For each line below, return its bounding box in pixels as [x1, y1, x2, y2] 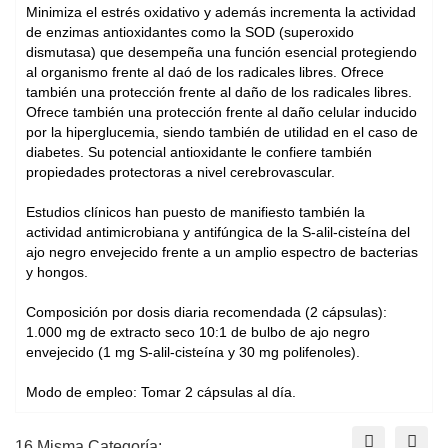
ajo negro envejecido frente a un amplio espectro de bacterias [26, 244, 418, 261]
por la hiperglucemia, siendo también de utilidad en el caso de [26, 124, 418, 141]
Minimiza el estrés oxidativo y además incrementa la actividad [26, 4, 416, 21]
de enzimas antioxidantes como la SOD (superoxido [26, 24, 354, 41]
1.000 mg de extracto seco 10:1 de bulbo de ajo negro [26, 324, 370, 341]
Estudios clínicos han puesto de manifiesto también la [26, 204, 365, 221]
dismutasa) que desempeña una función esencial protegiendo [26, 44, 417, 61]
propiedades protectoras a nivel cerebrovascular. [26, 164, 335, 181]
